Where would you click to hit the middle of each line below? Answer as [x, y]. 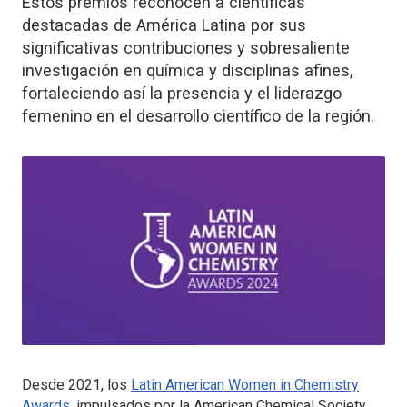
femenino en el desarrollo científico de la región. [198, 115]
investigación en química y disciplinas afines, [187, 70]
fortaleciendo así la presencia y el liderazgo [182, 93]
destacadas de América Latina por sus [164, 25]
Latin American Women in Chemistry [245, 385]
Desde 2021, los [76, 385]
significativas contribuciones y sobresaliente [186, 47]
